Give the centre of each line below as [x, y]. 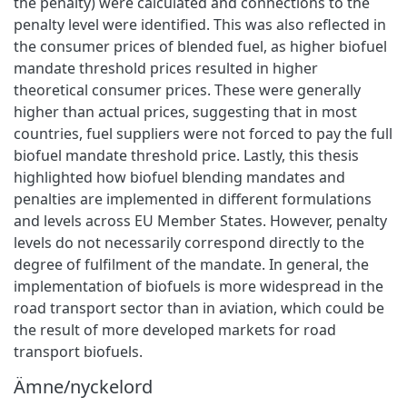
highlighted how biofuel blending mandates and [179, 177]
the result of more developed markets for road [175, 329]
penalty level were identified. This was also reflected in [200, 24]
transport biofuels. [78, 351]
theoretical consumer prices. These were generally [187, 89]
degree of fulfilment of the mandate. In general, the [191, 264]
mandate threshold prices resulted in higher [166, 68]
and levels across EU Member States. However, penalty [200, 220]
